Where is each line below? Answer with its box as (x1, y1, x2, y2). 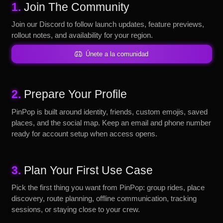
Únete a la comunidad (86, 50, 149, 58)
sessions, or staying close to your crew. (11, 205, 140, 214)
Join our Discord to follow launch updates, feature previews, (11, 20, 204, 28)
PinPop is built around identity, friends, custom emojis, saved (11, 107, 208, 116)
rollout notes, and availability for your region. (11, 31, 153, 39)
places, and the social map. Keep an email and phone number (11, 118, 211, 127)
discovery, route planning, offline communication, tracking (11, 194, 197, 203)
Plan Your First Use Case (23, 163, 153, 177)
